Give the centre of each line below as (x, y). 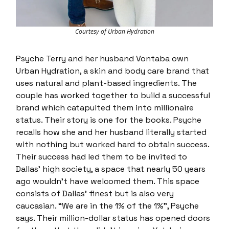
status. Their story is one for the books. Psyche (109, 120)
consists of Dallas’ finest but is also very (95, 193)
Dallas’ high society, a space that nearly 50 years (111, 169)
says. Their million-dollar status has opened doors (113, 218)
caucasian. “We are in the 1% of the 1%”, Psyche (107, 205)
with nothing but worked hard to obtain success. (112, 144)
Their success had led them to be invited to (101, 156)
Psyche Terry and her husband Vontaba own (102, 58)
